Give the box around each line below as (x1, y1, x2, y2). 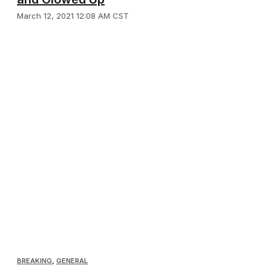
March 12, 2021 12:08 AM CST (17, 10, 129, 21)
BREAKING (17, 256, 52, 265)
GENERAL (56, 256, 88, 265)
